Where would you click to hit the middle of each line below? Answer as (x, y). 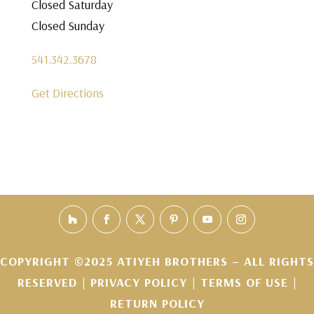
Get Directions (67, 93)
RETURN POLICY (157, 303)
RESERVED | (54, 282)
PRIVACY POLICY (141, 282)
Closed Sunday (68, 26)
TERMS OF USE (244, 282)
